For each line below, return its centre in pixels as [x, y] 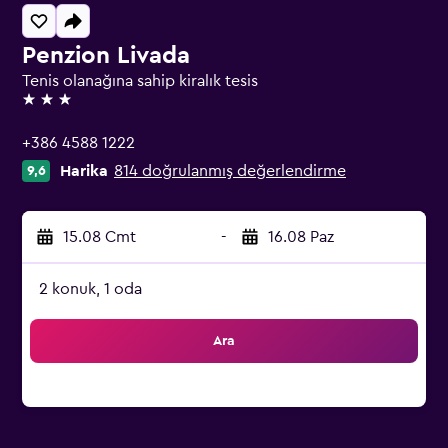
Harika [84, 171]
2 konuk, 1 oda [90, 289]
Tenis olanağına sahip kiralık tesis [140, 81]
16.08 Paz [301, 237]
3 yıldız [46, 108]
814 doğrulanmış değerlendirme [230, 171]
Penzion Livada [106, 56]
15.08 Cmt [99, 237]
